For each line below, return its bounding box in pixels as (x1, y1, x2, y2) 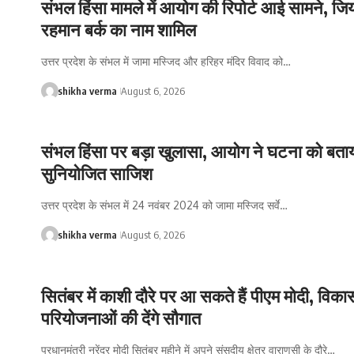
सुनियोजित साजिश (41, 162, 153, 185)
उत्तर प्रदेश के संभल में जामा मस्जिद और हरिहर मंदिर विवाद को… (41, 54, 291, 68)
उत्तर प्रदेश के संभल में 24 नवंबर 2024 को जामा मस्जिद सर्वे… (41, 198, 288, 213)
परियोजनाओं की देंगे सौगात (41, 307, 201, 330)
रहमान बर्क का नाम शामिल (41, 17, 196, 40)
